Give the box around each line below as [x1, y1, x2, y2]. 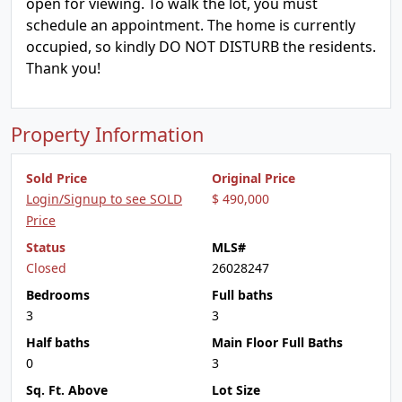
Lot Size [212, 381, 260, 398]
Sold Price [26, 170, 87, 187]
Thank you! [26, 58, 100, 78]
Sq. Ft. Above [26, 381, 108, 398]
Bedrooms [26, 286, 90, 303]
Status [26, 239, 66, 256]
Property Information [11, 121, 204, 147]
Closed [26, 259, 66, 276]
